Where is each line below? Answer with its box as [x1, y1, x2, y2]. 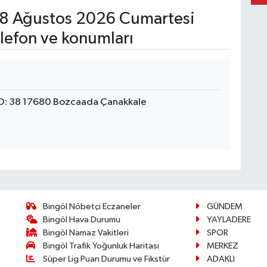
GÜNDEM [206, 201, 243, 211]
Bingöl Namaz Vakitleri [43, 228, 129, 237]
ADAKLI [206, 254, 235, 263]
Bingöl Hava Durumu [43, 215, 121, 224]
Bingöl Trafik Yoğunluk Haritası [43, 241, 160, 250]
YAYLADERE [206, 215, 251, 224]
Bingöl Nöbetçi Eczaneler [43, 201, 141, 211]
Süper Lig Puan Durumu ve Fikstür [43, 254, 170, 263]
